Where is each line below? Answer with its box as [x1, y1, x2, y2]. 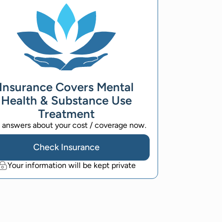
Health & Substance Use [1, 93, 132, 108]
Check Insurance [33, 142, 100, 153]
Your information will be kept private [7, 161, 136, 170]
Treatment [38, 107, 95, 121]
